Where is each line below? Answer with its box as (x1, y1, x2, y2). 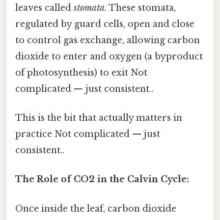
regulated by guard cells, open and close (15, 18, 194, 29)
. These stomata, (105, 2, 176, 13)
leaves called (15, 2, 74, 13)
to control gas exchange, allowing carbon (15, 34, 200, 46)
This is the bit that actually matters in (15, 112, 182, 124)
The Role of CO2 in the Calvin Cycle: (15, 174, 189, 185)
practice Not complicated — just (15, 129, 160, 140)
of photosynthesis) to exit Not (15, 67, 147, 78)
